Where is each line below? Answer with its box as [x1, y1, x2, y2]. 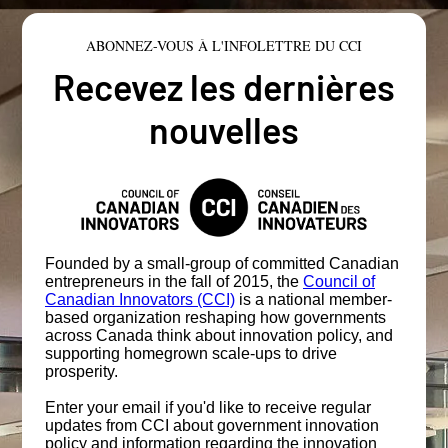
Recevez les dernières [53, 64, 395, 108]
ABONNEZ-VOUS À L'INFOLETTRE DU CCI [86, 35, 362, 55]
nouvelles [149, 107, 299, 151]
